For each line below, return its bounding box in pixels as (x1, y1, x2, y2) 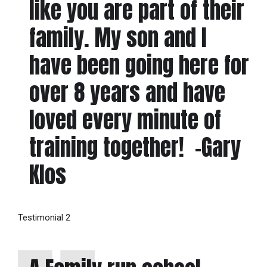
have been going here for (29, 48, 249, 82)
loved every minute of (29, 103, 221, 137)
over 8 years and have (29, 76, 225, 110)
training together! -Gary (29, 131, 241, 164)
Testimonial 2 (18, 212, 70, 223)
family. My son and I (29, 21, 207, 55)
